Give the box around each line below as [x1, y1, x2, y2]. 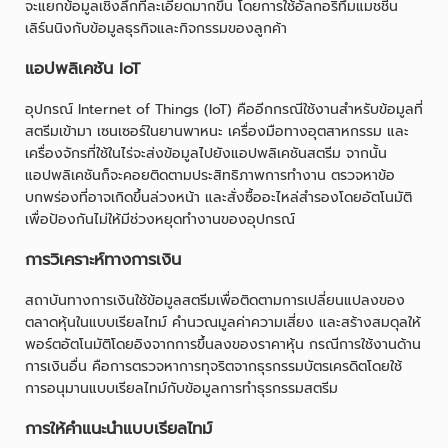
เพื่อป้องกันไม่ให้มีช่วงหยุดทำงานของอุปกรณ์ [25, 208, 295, 230]
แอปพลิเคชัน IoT [25, 56, 141, 82]
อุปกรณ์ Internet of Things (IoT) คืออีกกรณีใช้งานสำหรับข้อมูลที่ [25, 98, 423, 120]
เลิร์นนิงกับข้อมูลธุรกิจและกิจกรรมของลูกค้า [25, 18, 287, 39]
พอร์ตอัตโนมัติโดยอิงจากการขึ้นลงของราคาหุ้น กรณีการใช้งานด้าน [25, 333, 421, 355]
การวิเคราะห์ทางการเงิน [25, 247, 181, 273]
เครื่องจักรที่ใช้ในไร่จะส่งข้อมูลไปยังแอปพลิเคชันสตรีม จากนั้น [25, 142, 387, 164]
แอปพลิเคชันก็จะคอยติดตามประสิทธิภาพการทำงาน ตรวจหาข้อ [25, 164, 395, 186]
